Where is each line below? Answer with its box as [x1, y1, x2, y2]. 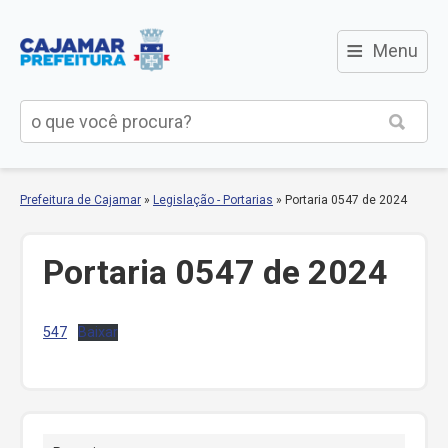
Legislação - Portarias [153, 193, 273, 207]
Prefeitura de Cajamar [20, 193, 141, 207]
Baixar [77, 324, 118, 341]
